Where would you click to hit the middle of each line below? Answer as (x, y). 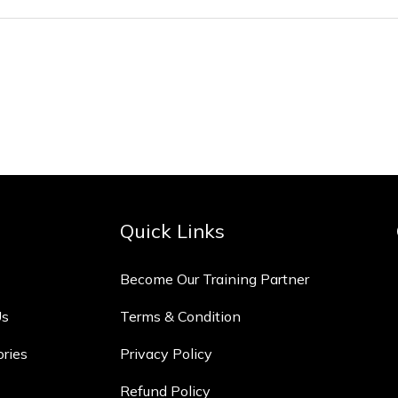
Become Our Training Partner (215, 279)
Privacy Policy (167, 354)
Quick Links (173, 231)
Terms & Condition (181, 316)
